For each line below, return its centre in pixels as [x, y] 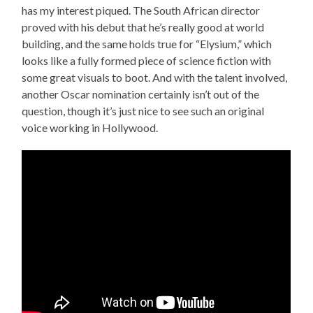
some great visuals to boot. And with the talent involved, [155, 78]
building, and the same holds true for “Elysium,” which [147, 44]
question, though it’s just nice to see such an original [143, 111]
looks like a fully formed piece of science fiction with [147, 61]
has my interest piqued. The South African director [141, 10]
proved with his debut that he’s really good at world [143, 27]
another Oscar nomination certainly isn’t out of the [141, 94]
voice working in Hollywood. [90, 128]
